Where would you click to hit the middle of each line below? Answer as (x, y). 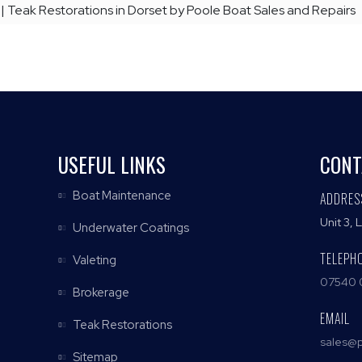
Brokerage (100, 292)
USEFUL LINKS (112, 164)
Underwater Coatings (130, 227)
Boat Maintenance (121, 195)
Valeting (94, 260)
